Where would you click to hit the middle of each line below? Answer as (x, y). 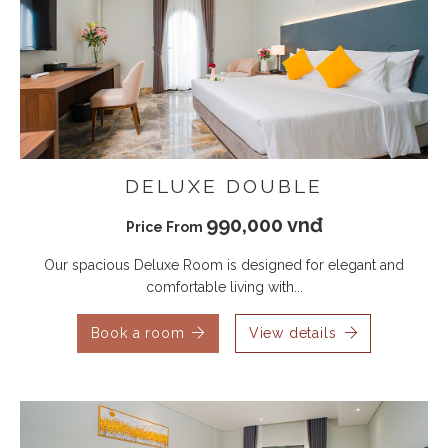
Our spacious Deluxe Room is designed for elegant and (224, 264)
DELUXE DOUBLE (224, 185)
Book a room (137, 332)
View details (292, 332)
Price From (165, 226)
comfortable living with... (224, 286)
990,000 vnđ (264, 224)
